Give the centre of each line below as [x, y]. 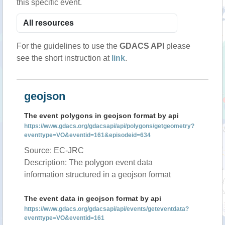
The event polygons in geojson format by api [101, 116]
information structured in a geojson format [97, 175]
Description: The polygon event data [88, 162]
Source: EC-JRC [54, 150]
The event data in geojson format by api [93, 198]
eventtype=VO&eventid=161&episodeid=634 [87, 135]
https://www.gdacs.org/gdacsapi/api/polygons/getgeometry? [109, 126]
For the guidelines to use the [68, 46]
